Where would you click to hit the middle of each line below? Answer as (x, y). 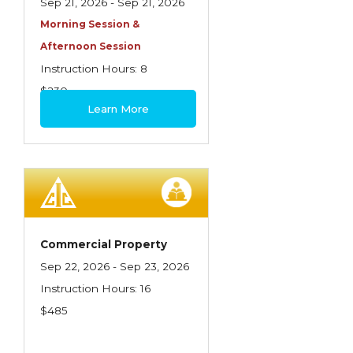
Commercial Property (104, 244)
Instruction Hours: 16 (95, 288)
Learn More (119, 109)
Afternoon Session (91, 46)
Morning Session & (90, 24)
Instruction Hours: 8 (94, 69)
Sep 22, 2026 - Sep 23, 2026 (115, 266)
